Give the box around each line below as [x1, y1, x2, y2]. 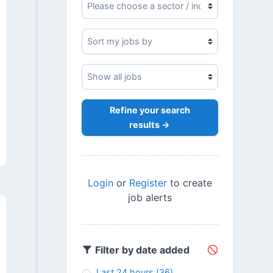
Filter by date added [92, 244, 190, 257]
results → [129, 119, 171, 130]
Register [129, 176, 167, 189]
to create [166, 176, 212, 189]
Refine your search [109, 105, 190, 116]
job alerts [127, 191, 172, 204]
